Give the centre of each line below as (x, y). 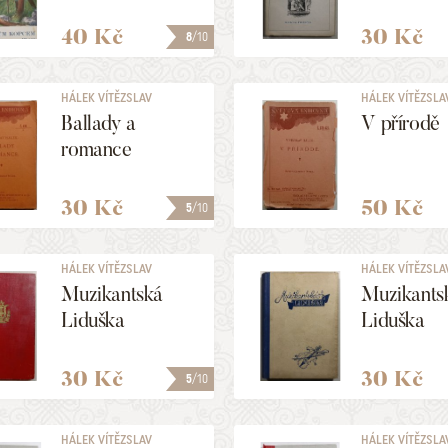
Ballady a (98, 123)
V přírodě (400, 123)
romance (96, 149)
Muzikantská (112, 294)
